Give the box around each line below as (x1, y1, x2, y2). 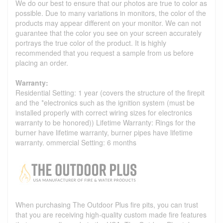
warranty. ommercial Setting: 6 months (15, 137, 136, 147)
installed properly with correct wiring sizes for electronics (15, 107, 192, 117)
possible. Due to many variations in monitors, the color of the (15, 7, 206, 18)
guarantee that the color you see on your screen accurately (15, 27, 202, 38)
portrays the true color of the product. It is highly (15, 37, 166, 48)
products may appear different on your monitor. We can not (15, 17, 201, 28)
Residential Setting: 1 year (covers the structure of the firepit (15, 87, 205, 98)
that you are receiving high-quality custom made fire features (15, 209, 207, 220)
